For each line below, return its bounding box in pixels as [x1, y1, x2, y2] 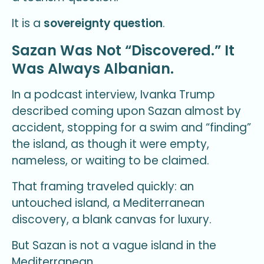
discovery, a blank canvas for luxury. [12, 212, 212, 228]
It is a [12, 15, 44, 31]
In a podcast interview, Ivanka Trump [12, 87, 215, 103]
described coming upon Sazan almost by [12, 103, 241, 120]
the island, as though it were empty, [12, 136, 209, 153]
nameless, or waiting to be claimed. [12, 153, 209, 169]
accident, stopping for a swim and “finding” [12, 120, 251, 136]
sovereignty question [44, 15, 163, 31]
